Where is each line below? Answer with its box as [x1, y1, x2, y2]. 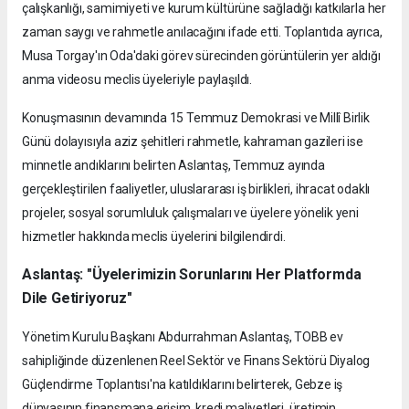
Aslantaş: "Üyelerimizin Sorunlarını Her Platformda [22, 265, 362, 283]
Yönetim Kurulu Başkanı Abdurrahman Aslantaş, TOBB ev [22, 329, 344, 344]
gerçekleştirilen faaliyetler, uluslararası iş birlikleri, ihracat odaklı [22, 181, 371, 196]
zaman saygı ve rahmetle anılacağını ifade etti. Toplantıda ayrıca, [22, 24, 383, 39]
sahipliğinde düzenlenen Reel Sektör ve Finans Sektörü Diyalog [22, 352, 371, 368]
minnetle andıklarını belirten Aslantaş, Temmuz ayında [22, 157, 325, 173]
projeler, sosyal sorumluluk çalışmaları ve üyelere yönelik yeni [22, 204, 359, 220]
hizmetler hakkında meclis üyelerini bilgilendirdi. [22, 228, 286, 244]
